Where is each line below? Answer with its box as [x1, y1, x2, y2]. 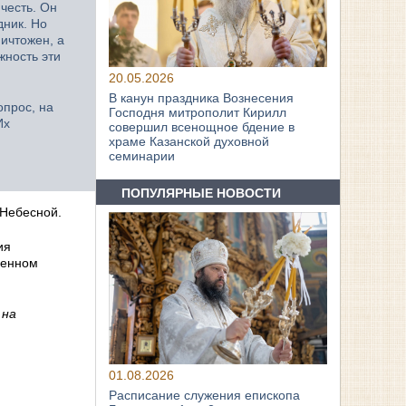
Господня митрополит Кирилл [109, 105, 287, 121]
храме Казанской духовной [109, 134, 270, 150]
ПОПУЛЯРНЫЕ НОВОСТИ [121, 185, 282, 200]
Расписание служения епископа [109, 388, 301, 403]
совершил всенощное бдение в [109, 120, 295, 135]
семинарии [109, 149, 176, 164]
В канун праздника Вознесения [109, 91, 295, 106]
